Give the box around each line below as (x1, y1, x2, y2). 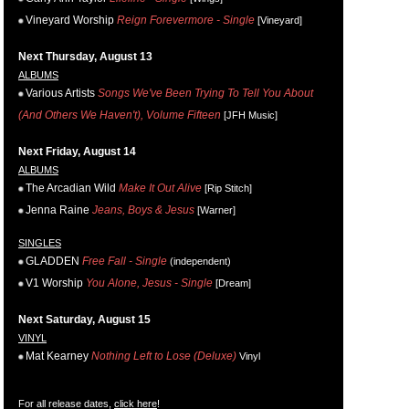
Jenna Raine (26, 204, 89, 217)
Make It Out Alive (119, 182, 202, 195)
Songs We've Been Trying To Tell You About (98, 87, 313, 100)
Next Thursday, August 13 (18, 50, 152, 64)
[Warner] (194, 204, 236, 216)
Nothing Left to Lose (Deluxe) (91, 350, 236, 363)
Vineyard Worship (26, 14, 114, 27)
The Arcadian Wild (26, 182, 116, 195)
